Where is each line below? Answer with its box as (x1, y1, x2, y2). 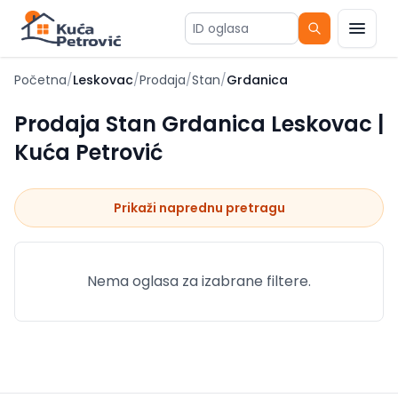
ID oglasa (184, 27, 248, 48)
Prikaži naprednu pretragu (113, 199, 285, 217)
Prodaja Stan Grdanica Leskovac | (14, 109, 384, 139)
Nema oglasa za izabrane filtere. (87, 271, 311, 291)
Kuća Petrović (14, 138, 163, 167)
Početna (14, 71, 67, 89)
